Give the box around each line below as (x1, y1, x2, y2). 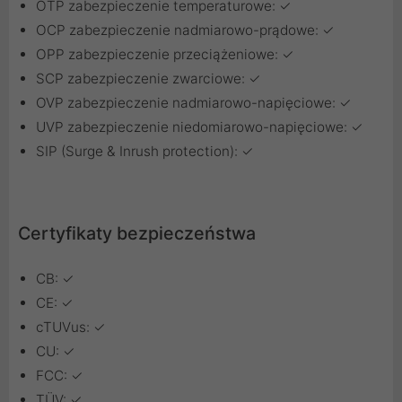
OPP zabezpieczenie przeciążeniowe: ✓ (36, 46, 294, 64)
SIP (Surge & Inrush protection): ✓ (36, 143, 254, 161)
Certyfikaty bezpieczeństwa (18, 223, 256, 245)
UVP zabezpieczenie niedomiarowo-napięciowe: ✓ (36, 118, 363, 136)
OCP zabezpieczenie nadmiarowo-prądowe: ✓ (36, 22, 335, 39)
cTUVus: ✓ (36, 319, 106, 336)
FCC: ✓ (36, 367, 83, 385)
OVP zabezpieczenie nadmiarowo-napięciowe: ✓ (36, 94, 352, 112)
